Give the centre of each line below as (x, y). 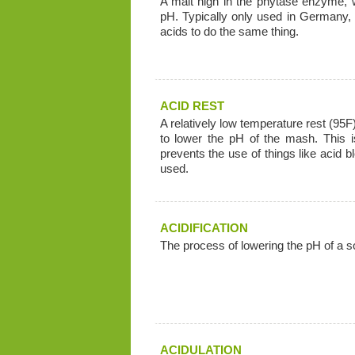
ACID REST (192, 106)
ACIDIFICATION (204, 228)
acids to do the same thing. (229, 31)
